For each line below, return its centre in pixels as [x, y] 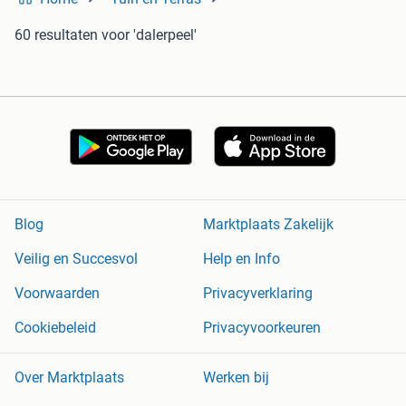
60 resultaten [56, 34]
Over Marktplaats [69, 378]
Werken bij [236, 378]
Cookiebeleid [55, 328]
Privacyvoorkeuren [262, 328]
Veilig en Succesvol [76, 259]
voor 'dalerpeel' [149, 34]
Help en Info [242, 259]
